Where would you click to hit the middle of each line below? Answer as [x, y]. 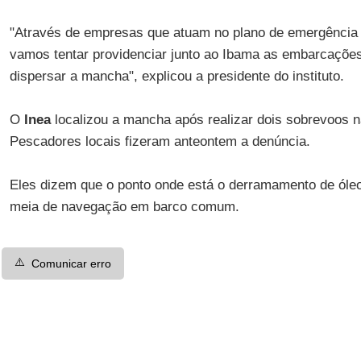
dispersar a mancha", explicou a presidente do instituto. [176, 76]
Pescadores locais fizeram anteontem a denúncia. [160, 141]
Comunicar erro [71, 263]
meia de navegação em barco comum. [124, 207]
